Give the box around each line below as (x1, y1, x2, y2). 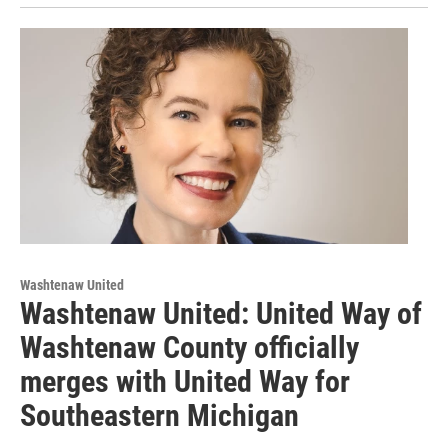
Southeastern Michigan (20, 398, 299, 434)
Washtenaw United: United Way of (20, 296, 422, 332)
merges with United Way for (20, 364, 350, 400)
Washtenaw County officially (20, 330, 359, 366)
